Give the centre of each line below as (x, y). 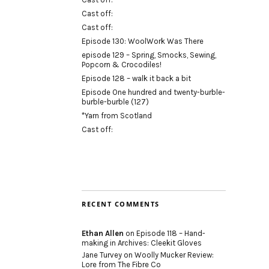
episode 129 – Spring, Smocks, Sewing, (149, 55)
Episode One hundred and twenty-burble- (153, 92)
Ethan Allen (103, 234)
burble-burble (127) (115, 102)
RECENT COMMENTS (121, 204)
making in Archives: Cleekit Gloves (142, 243)
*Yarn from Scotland (117, 116)
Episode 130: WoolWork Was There (143, 41)
